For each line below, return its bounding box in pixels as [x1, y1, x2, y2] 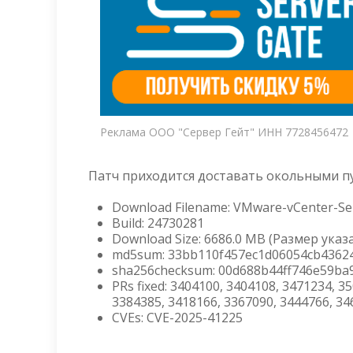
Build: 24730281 [112, 214, 204, 232]
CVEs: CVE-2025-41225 [112, 309, 243, 326]
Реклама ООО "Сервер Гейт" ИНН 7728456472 [100, 124, 348, 139]
